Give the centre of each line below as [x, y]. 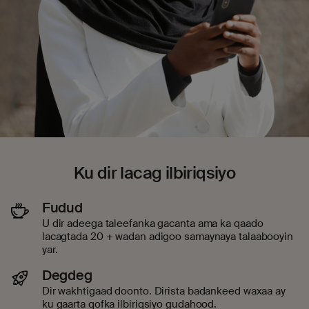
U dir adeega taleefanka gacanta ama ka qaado [152, 223]
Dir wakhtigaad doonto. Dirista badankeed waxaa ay [163, 291]
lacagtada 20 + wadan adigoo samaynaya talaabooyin [167, 237]
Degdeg [67, 275]
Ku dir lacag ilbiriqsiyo [154, 173]
